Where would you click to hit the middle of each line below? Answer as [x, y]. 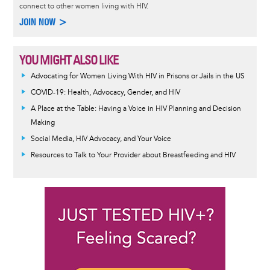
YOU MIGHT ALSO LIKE [68, 60]
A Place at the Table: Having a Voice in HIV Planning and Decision [136, 108]
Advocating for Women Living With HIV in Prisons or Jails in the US [137, 76]
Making [42, 122]
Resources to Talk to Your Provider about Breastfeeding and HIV [133, 155]
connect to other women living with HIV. [83, 6]
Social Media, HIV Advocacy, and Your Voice [101, 139]
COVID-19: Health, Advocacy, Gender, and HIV [105, 92]
